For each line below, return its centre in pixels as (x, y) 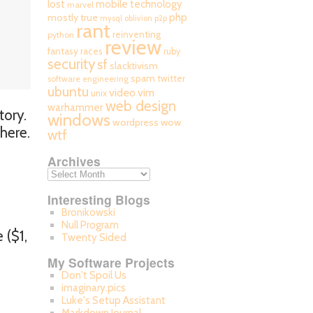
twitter (171, 78)
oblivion (138, 18)
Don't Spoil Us (94, 275)
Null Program (90, 225)
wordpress (136, 122)
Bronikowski (88, 212)
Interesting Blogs (99, 199)
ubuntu (68, 92)
